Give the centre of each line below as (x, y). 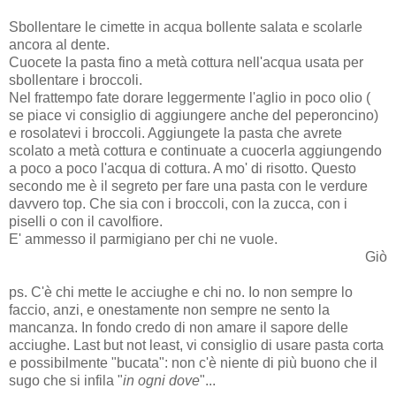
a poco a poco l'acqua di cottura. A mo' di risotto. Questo (183, 168)
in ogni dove (161, 380)
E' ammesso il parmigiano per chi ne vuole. (143, 239)
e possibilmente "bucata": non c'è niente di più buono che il (193, 362)
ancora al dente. (59, 44)
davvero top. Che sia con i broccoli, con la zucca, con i (178, 203)
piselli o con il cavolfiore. (86, 221)
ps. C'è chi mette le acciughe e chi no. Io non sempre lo (181, 292)
